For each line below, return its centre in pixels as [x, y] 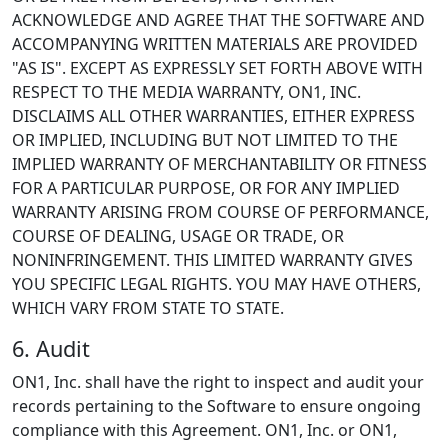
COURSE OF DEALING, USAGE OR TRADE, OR [178, 236]
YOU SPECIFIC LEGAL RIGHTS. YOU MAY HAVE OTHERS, [216, 284]
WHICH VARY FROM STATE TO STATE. [148, 308]
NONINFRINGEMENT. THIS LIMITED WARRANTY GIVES [212, 260]
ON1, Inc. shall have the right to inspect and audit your [218, 382]
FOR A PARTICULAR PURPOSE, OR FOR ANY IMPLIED [206, 188]
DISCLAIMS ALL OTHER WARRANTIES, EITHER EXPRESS [213, 116]
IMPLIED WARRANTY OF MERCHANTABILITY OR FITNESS [219, 164]
